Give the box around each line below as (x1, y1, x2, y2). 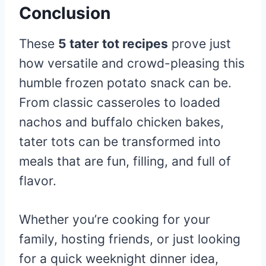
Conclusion (19, 3, 110, 23)
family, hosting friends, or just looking (19, 232, 240, 246)
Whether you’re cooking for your (19, 212, 210, 227)
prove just (168, 36, 231, 51)
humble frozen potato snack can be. (19, 75, 232, 90)
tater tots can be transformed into (19, 134, 221, 149)
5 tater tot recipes (58, 36, 168, 51)
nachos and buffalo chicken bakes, (19, 115, 224, 129)
